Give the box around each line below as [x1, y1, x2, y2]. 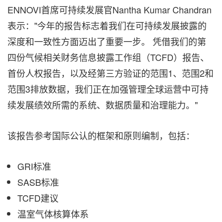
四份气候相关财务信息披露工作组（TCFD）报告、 [7, 51, 209, 63]
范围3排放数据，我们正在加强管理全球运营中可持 [7, 82, 209, 95]
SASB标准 [17, 175, 59, 188]
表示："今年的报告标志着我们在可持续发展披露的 [7, 19, 207, 32]
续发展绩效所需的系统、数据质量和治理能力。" [7, 98, 198, 111]
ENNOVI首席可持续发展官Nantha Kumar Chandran [7, 3, 212, 16]
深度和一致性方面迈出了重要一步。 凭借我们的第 [7, 35, 206, 48]
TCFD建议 [17, 191, 58, 204]
